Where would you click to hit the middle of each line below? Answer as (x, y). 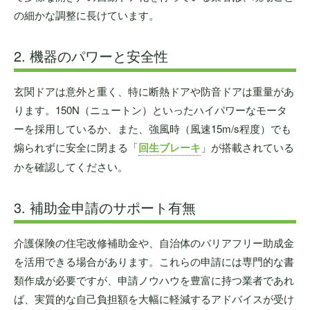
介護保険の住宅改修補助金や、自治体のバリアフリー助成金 (154, 242)
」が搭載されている (247, 147)
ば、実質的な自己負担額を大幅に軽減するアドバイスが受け (154, 298)
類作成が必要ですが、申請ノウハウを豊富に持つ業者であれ (154, 280)
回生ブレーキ (170, 147)
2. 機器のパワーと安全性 (91, 55)
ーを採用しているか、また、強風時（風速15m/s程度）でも (153, 128)
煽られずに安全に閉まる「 (76, 147)
